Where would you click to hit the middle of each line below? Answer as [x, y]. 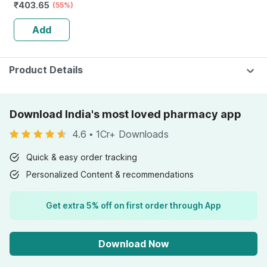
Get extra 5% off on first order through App [133, 205]
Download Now [133, 244]
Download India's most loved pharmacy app [125, 114]
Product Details [46, 70]
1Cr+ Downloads [132, 134]
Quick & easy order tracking [82, 157]
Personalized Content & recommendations [110, 174]
